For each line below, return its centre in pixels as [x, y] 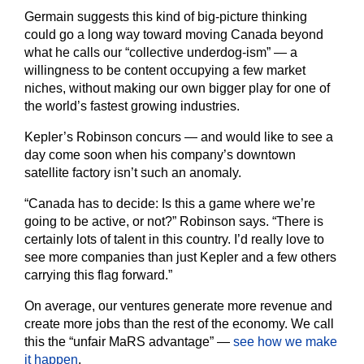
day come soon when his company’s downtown [160, 155]
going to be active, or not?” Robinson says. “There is [174, 222]
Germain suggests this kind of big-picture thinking [166, 17]
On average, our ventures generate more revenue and [178, 306]
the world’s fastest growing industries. [132, 106]
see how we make [285, 342]
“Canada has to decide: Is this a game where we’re [170, 204]
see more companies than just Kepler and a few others [180, 258]
